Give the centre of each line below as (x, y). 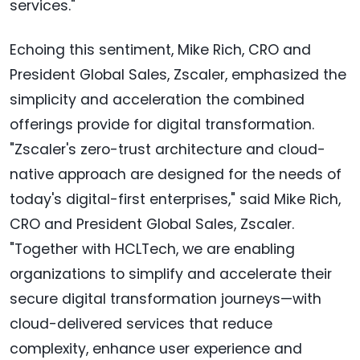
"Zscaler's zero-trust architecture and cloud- (168, 149)
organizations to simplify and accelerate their (171, 274)
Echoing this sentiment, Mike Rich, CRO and (160, 49)
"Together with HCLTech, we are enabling (152, 249)
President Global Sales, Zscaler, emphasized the (178, 74)
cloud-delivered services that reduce (141, 323)
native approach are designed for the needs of (176, 174)
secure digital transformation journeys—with (166, 299)
